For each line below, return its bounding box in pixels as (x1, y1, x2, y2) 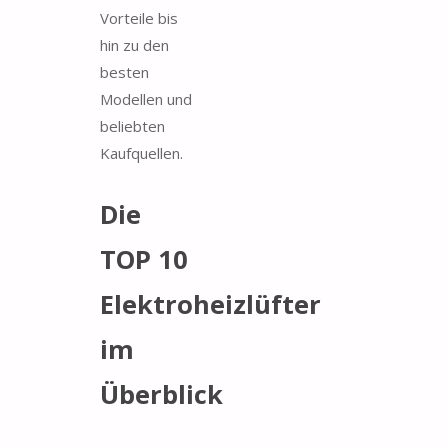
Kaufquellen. (100, 142, 183, 163)
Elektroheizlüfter (100, 287, 321, 322)
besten (100, 61, 149, 82)
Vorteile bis (100, 7, 178, 28)
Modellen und (100, 88, 192, 109)
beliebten (100, 115, 165, 136)
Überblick (100, 377, 223, 412)
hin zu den (100, 34, 169, 55)
